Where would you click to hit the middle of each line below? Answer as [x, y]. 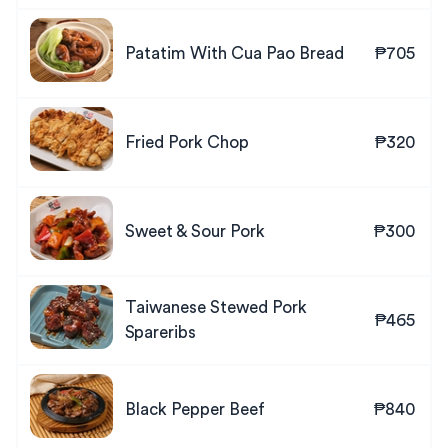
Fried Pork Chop [187, 142]
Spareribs [160, 332]
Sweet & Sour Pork [195, 231]
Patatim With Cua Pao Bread [234, 53]
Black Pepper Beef [195, 409]
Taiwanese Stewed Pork [216, 307]
